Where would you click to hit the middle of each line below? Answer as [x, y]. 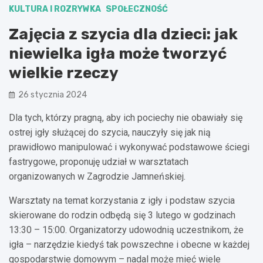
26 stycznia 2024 [53, 95]
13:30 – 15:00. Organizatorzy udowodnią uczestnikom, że [126, 230]
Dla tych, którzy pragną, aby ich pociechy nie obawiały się [126, 117]
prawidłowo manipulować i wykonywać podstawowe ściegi [129, 147]
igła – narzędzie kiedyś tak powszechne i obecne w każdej [129, 244]
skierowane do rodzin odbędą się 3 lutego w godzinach [122, 215]
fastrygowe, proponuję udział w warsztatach [99, 161]
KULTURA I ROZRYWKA [55, 9]
